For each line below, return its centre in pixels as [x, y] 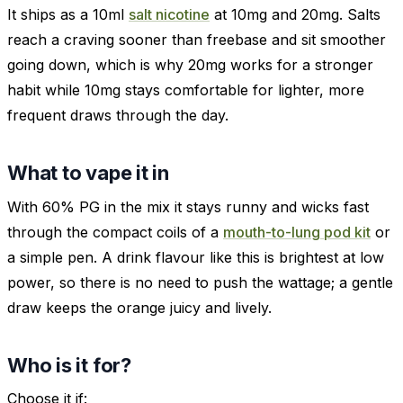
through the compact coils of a [115, 232]
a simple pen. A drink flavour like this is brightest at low [196, 257]
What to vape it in [89, 173]
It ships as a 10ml [68, 15]
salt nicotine [169, 15]
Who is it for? [69, 365]
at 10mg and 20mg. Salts [295, 15]
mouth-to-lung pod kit [297, 232]
